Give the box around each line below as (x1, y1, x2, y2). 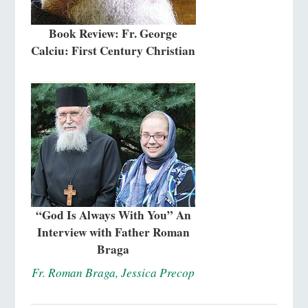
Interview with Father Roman (36, 223, 190, 241)
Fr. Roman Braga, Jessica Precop (32, 265, 195, 281)
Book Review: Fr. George (49, 24, 178, 42)
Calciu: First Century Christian (31, 41, 196, 59)
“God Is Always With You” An (35, 206, 191, 224)
